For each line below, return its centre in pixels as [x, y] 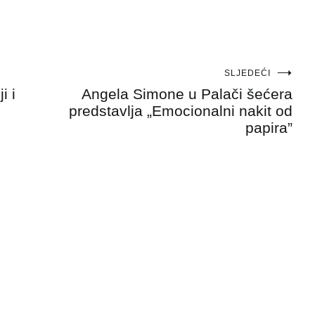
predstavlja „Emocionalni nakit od [181, 110]
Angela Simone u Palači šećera [187, 94]
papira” [269, 127]
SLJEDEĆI [247, 73]
